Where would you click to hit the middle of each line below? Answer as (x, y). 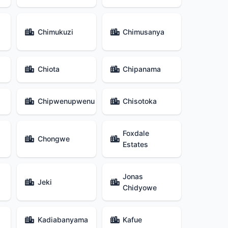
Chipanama (141, 69)
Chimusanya (143, 32)
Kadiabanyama (63, 219)
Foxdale (136, 133)
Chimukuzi (55, 32)
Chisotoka (139, 101)
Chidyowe (139, 187)
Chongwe (53, 139)
